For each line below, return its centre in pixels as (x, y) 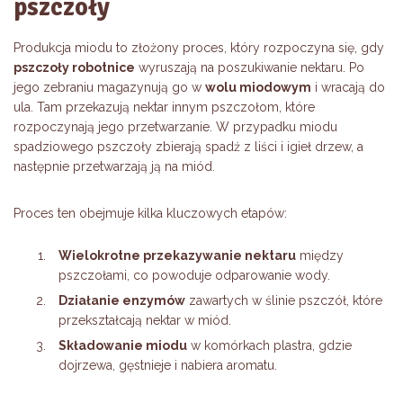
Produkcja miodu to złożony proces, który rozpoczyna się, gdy (199, 48)
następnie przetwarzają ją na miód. (114, 167)
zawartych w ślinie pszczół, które (284, 301)
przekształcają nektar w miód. (145, 321)
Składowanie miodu (123, 346)
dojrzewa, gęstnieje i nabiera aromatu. (168, 366)
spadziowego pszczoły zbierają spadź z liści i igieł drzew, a (188, 147)
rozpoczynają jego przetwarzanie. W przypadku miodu (175, 127)
